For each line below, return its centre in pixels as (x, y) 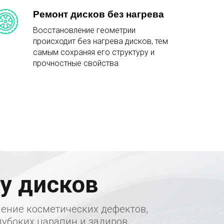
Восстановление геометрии (84, 30)
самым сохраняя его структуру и (94, 52)
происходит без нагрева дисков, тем (100, 41)
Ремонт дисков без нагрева (98, 14)
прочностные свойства (76, 63)
